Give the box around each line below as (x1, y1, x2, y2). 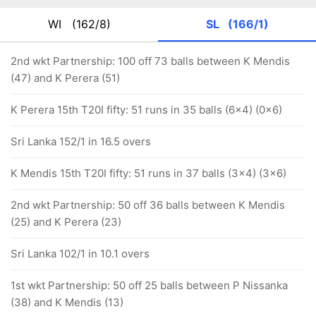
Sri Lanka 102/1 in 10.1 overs (11, 247, 150, 260)
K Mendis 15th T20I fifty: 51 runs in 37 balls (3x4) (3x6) (11, 166, 286, 180)
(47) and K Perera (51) (11, 71, 120, 85)
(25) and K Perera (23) (11, 215, 121, 229)
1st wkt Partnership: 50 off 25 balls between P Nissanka (11, 279, 288, 292)
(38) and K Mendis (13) (11, 296, 123, 309)
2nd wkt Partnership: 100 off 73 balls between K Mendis (11, 54, 290, 68)
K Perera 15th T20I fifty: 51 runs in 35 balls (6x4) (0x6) (11, 103, 282, 116)
